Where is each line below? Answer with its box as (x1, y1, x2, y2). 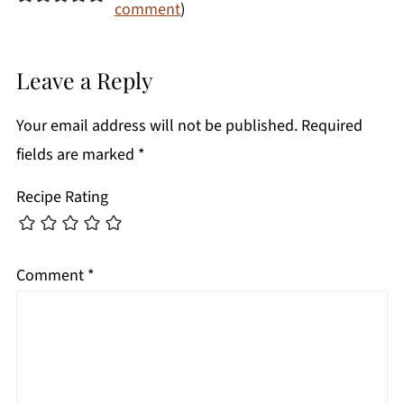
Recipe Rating (15, 185, 108, 208)
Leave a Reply (15, 64, 152, 95)
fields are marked (15, 142, 138, 166)
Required (300, 114, 363, 137)
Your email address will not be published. (15, 114, 298, 137)
